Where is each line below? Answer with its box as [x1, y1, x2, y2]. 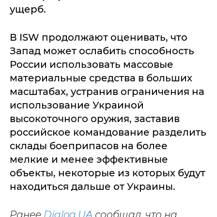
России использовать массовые [10, 59, 173, 71]
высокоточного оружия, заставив [10, 113, 180, 125]
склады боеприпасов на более [10, 140, 168, 152]
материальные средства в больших [10, 72, 192, 84]
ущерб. [10, 3, 46, 15]
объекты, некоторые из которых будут [10, 167, 205, 179]
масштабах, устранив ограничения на [10, 86, 204, 98]
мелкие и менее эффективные [10, 154, 168, 166]
